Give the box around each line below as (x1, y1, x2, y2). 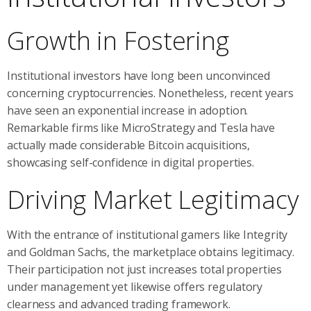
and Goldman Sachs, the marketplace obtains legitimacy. (7, 244, 294, 260)
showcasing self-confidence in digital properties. (7, 154, 255, 170)
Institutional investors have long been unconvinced (7, 67, 270, 83)
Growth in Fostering (7, 23, 230, 58)
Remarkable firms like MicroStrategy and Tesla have (7, 119, 275, 135)
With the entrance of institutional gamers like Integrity (7, 226, 288, 242)
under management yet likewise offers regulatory (7, 278, 263, 294)
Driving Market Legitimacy (7, 182, 299, 217)
